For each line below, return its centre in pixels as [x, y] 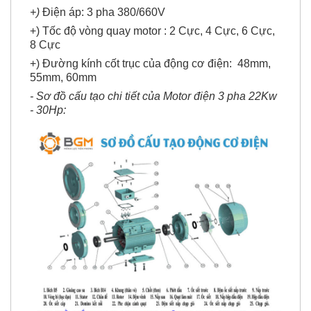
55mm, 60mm [63, 77]
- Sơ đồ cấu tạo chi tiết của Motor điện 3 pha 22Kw [153, 96]
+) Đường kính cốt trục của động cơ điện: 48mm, [150, 63]
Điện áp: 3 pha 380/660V [102, 12]
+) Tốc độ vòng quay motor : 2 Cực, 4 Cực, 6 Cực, [152, 31]
